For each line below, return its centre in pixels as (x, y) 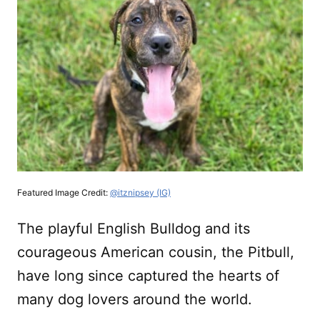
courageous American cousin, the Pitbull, (156, 252)
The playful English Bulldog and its (134, 228)
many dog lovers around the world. (135, 299)
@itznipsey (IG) (140, 192)
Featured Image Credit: (64, 192)
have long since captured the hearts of (148, 275)
